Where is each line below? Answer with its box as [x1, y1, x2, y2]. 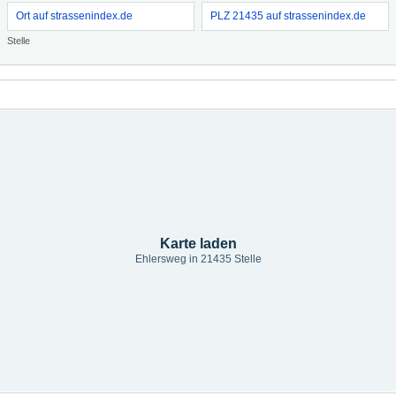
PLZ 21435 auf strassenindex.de [210, 10, 366, 22]
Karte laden [159, 236, 237, 251]
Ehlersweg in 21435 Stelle [134, 253, 262, 265]
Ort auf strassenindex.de [16, 10, 133, 22]
